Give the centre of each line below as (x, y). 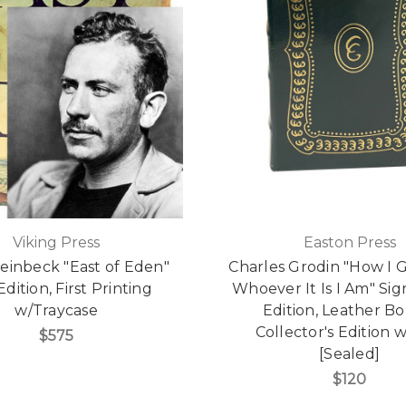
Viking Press (57, 243)
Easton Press (349, 243)
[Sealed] (350, 354)
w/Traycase (56, 311)
